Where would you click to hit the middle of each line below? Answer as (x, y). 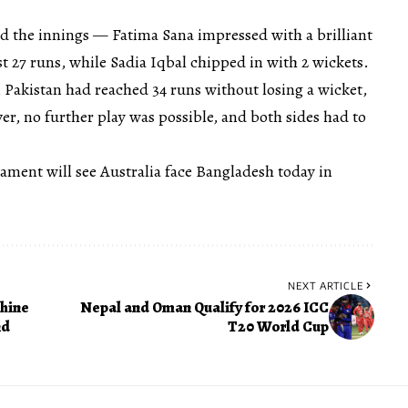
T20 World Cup (278, 326)
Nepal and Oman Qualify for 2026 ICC (204, 307)
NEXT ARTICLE (325, 285)
